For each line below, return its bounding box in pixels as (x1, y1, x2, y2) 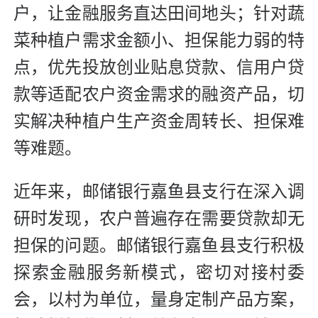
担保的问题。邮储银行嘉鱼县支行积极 (13, 236, 305, 255)
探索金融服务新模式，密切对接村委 (13, 263, 305, 282)
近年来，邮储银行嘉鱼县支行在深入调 (13, 182, 305, 201)
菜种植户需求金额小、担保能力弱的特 (13, 31, 305, 50)
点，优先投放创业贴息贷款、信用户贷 (13, 57, 305, 77)
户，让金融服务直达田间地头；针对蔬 (13, 4, 305, 23)
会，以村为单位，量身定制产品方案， (13, 290, 305, 309)
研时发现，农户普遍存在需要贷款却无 (13, 209, 305, 228)
